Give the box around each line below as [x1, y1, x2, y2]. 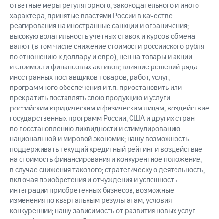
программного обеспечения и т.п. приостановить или [10, 83, 182, 93]
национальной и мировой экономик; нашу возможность [10, 134, 189, 145]
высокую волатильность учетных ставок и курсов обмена [10, 31, 195, 42]
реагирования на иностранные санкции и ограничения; [10, 21, 189, 32]
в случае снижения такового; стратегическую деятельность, [10, 165, 205, 175]
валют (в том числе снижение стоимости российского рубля [10, 42, 204, 52]
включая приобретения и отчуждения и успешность [10, 175, 177, 186]
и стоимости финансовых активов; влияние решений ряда [10, 62, 197, 73]
